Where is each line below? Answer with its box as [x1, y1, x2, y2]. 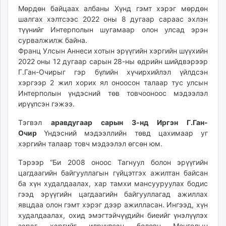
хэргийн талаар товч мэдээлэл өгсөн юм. [18, 139, 162, 148]
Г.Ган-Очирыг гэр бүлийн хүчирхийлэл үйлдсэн [18, 68, 208, 77]
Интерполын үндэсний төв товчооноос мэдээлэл [18, 89, 208, 98]
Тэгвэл [18, 118, 51, 127]
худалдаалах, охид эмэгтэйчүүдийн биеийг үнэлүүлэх [18, 211, 208, 220]
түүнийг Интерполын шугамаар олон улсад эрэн [18, 25, 208, 34]
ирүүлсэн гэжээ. [18, 99, 75, 108]
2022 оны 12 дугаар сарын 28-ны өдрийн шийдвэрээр [18, 57, 208, 66]
